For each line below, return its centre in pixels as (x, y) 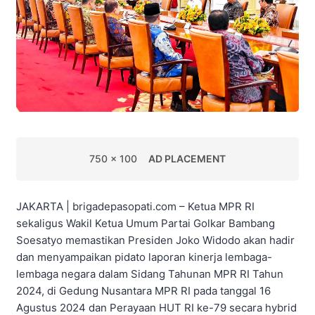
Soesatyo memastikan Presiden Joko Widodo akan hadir (155, 240)
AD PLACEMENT (187, 158)
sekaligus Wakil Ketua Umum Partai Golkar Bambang (146, 223)
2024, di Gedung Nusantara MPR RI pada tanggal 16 (143, 290)
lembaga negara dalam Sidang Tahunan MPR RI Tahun (150, 274)
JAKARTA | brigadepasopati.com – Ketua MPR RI (135, 206)
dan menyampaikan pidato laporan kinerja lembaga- (144, 257)
